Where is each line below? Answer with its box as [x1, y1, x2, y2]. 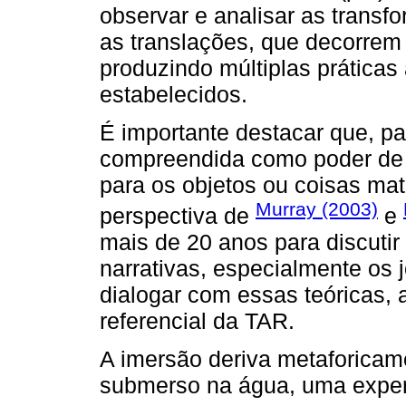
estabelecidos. [100, 81, 247, 107]
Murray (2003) [256, 198, 378, 219]
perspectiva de [100, 203, 256, 229]
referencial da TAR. [100, 308, 295, 334]
